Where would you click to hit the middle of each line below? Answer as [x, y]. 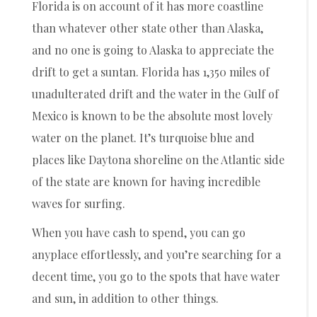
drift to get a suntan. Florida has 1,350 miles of [151, 71]
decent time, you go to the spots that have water [156, 276]
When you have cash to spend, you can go [139, 232]
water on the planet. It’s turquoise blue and [143, 137]
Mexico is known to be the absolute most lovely [152, 115]
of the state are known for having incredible [146, 181]
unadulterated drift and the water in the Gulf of [155, 93]
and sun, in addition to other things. [125, 298]
